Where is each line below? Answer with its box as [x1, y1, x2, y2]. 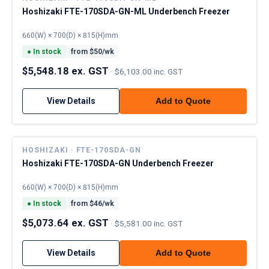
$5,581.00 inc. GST [115, 218, 183, 228]
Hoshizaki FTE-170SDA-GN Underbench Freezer [22, 158, 214, 168]
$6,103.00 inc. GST [115, 66, 183, 76]
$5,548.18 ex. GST [22, 64, 109, 77]
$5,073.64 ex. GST [22, 216, 109, 229]
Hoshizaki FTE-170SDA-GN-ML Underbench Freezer [22, 7, 230, 17]
